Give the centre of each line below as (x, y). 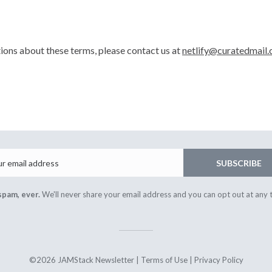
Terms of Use (164, 260)
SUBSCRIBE (239, 163)
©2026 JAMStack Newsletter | (85, 260)
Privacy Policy (219, 260)
